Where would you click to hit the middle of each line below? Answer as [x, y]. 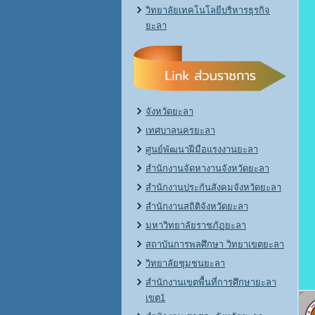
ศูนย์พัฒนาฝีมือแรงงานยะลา [202, 149]
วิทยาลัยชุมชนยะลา [185, 263]
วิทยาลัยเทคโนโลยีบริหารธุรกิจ [208, 10]
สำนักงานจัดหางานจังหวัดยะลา [207, 168]
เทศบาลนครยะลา [180, 130]
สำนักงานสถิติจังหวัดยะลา [197, 206]
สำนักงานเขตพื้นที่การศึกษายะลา [211, 282]
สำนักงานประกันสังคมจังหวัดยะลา [213, 187]
